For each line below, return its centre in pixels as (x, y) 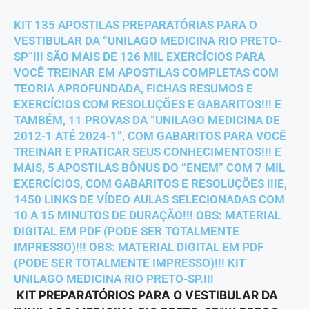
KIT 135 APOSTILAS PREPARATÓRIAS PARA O (136, 25)
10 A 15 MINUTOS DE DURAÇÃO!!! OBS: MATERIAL (147, 216)
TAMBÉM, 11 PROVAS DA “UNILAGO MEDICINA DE (147, 120)
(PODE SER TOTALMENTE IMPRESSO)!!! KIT (130, 263)
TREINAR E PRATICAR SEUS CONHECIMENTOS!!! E (148, 152)
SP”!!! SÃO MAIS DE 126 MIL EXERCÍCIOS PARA (139, 57)
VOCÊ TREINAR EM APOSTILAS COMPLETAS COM (146, 73)
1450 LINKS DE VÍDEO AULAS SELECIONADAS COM (149, 200)
